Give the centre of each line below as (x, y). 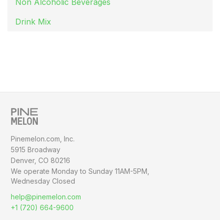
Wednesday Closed (43, 181)
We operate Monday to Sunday (63, 171)
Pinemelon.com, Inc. (43, 139)
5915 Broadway (36, 150)
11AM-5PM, (132, 171)
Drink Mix (33, 22)
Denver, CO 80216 (41, 161)
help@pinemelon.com (46, 197)
